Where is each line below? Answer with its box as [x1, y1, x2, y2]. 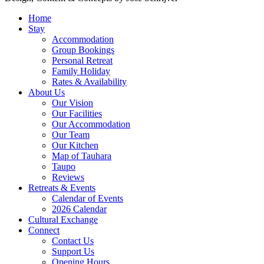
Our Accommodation [52, 119, 130, 130]
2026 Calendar [52, 204, 107, 214]
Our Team [52, 130, 90, 140]
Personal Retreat [52, 55, 113, 66]
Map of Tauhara [52, 151, 111, 161]
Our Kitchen [52, 140, 98, 151]
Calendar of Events [52, 193, 123, 204]
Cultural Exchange [28, 214, 98, 225]
